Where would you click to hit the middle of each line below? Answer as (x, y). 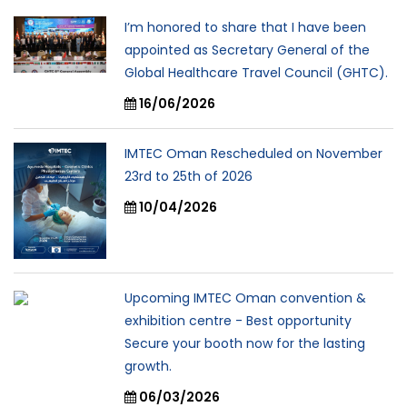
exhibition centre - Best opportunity (238, 320)
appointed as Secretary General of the (247, 50)
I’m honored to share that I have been (245, 28)
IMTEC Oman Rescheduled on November (253, 154)
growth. (148, 366)
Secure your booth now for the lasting (245, 343)
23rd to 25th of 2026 (189, 177)
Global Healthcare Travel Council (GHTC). (256, 73)
